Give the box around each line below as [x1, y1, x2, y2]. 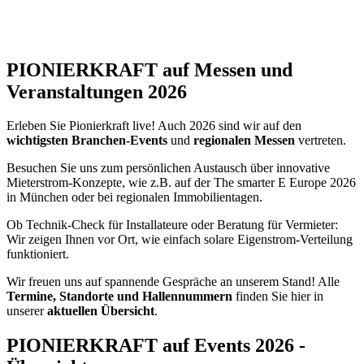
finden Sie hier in [232, 289, 323, 304]
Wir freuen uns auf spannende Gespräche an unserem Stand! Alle [6, 275, 340, 289]
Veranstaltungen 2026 [6, 80, 187, 102]
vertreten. [295, 133, 346, 148]
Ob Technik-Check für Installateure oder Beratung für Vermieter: [6, 218, 338, 232]
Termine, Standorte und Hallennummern [6, 289, 232, 304]
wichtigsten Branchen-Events [6, 133, 167, 148]
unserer [6, 304, 47, 318]
